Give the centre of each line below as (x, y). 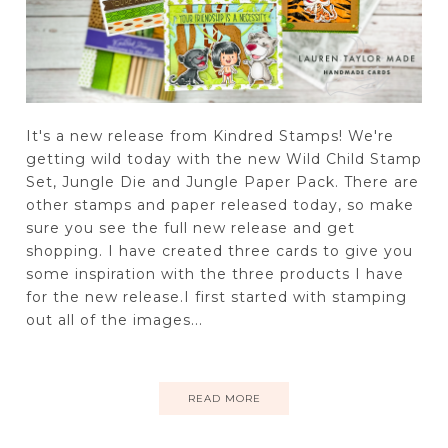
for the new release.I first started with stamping (216, 296)
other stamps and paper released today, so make (219, 204)
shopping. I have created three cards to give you (219, 250)
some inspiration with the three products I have (214, 273)
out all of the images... (114, 319)
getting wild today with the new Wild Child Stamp (223, 158)
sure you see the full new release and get (190, 227)
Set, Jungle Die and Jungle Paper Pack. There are (222, 181)
